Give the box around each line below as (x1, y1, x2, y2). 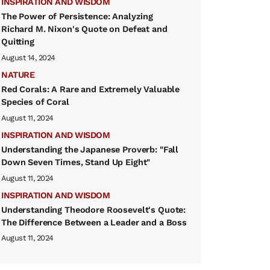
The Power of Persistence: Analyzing (1, 11, 153, 21)
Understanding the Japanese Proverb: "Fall (1, 144, 179, 154)
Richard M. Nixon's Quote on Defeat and (1, 24, 168, 34)
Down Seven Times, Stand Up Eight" (1, 157, 151, 167)
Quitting (1, 36, 34, 46)
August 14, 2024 (1, 52, 55, 62)
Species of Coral (1, 96, 69, 107)
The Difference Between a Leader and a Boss (1, 217, 187, 227)
